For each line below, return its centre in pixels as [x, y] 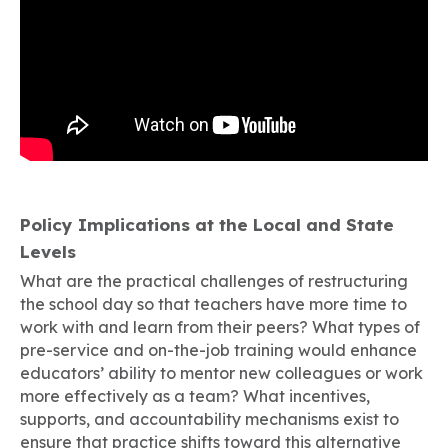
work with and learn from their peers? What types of [220, 327]
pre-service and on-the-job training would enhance [218, 350]
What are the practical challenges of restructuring [214, 281]
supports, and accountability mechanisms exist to [209, 419]
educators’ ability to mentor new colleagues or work [221, 373]
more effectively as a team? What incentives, [195, 396]
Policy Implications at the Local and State [207, 224]
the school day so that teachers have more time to [213, 304]
